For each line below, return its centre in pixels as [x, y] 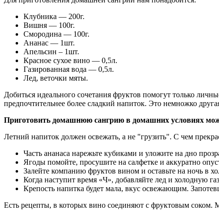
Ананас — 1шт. [50, 43]
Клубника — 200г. [55, 16]
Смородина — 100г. [57, 34]
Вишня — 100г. [49, 25]
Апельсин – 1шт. [52, 51]
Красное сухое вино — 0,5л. [71, 60]
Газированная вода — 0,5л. [70, 69]
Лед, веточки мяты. [57, 78]
